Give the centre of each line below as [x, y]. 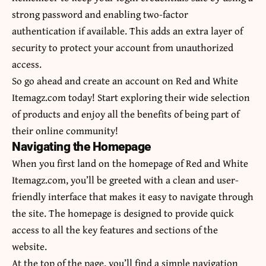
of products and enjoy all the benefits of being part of [126, 114]
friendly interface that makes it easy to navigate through [133, 197]
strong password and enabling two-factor [100, 14]
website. [29, 246]
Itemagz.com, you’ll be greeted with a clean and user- [125, 180]
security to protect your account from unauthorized [123, 47]
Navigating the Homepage [81, 147]
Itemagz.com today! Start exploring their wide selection [131, 97]
